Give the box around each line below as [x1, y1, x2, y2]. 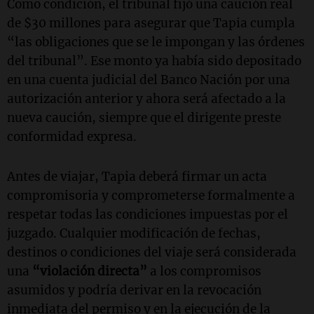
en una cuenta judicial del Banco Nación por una [7, 72, 290, 88]
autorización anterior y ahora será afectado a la [7, 91, 286, 107]
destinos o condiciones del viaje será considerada [7, 245, 296, 261]
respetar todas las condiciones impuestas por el [7, 207, 288, 223]
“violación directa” [32, 264, 147, 280]
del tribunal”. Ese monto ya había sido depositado [7, 53, 301, 69]
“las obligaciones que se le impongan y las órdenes [7, 34, 305, 50]
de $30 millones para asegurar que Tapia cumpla [7, 15, 295, 32]
